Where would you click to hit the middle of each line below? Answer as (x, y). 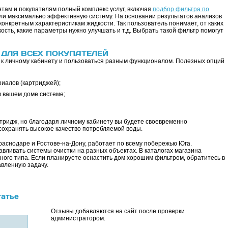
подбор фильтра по (181, 9)
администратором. (78, 219)
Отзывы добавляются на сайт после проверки (118, 211)
